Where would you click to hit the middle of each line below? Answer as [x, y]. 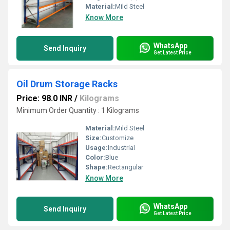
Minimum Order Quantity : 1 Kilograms [78, 110]
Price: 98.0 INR [44, 98]
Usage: [97, 148]
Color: [95, 157]
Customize [118, 138]
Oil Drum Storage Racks [67, 84]
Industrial [121, 148]
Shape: [97, 167]
